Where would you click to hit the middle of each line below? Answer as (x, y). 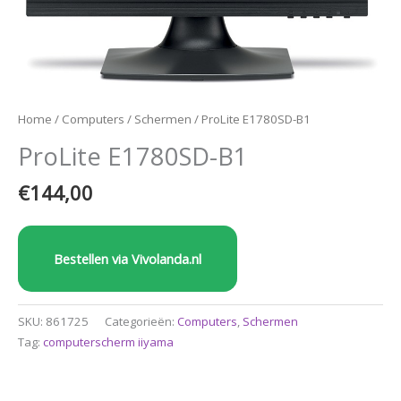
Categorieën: (141, 321)
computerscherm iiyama (108, 341)
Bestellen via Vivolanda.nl (128, 258)
